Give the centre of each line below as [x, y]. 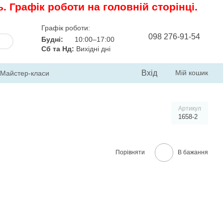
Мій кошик [192, 73]
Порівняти [130, 152]
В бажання [193, 152]
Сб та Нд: [58, 49]
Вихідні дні [92, 49]
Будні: [52, 39]
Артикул [190, 109]
